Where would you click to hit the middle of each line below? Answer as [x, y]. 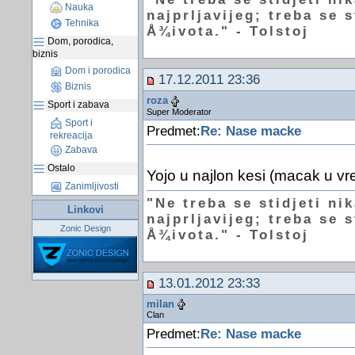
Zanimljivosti [91, 187]
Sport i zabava [77, 105]
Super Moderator [179, 111]
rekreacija [71, 136]
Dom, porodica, [79, 42]
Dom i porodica [97, 71]
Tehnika [81, 23]
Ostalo [60, 168]
